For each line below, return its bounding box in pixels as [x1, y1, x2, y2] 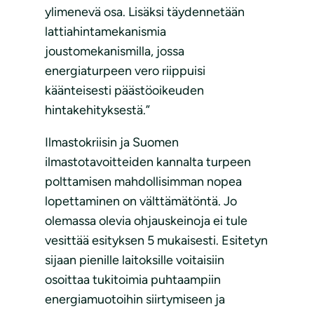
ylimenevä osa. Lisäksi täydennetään [45, 4, 245, 20]
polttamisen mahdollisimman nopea [45, 174, 242, 190]
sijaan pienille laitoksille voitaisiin [45, 252, 224, 268]
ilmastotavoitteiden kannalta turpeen [45, 154, 251, 170]
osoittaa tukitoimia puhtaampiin [45, 272, 221, 288]
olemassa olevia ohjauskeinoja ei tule [45, 213, 247, 229]
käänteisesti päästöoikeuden [45, 83, 204, 99]
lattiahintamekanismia [45, 24, 166, 40]
